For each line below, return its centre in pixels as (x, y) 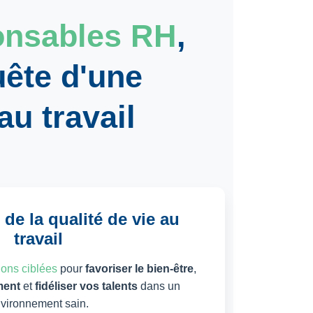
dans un (159, 286)
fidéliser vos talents (86, 286)
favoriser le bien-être (139, 268)
